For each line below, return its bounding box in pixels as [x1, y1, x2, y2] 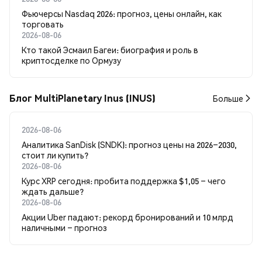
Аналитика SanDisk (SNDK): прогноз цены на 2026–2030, [22, 139, 237, 150]
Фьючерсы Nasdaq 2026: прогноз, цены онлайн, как [22, 8, 222, 19]
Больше [213, 92, 243, 104]
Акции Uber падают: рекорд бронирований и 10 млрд [22, 211, 233, 222]
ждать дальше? [22, 185, 84, 196]
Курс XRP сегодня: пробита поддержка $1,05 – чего [22, 175, 226, 186]
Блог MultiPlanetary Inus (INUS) [9, 91, 156, 104]
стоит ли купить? [22, 149, 88, 160]
